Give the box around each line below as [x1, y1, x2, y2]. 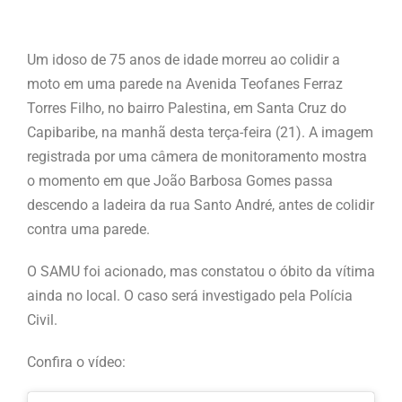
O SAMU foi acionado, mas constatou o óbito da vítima [27, 262, 375, 280]
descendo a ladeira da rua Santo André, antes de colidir [27, 196, 374, 214]
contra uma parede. [27, 220, 150, 238]
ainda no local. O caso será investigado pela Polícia [27, 286, 353, 304]
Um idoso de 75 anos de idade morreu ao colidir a [27, 50, 340, 68]
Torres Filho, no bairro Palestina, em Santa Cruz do [27, 99, 346, 117]
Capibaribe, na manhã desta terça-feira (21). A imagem [27, 123, 373, 141]
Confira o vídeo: [27, 353, 126, 371]
